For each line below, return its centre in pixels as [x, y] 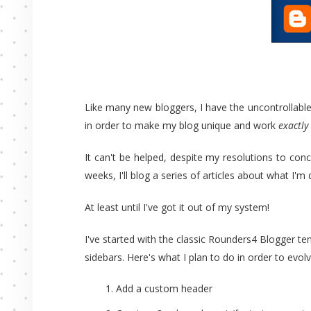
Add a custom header [164, 288]
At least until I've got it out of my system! [177, 207]
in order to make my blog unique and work [182, 125]
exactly [293, 125]
